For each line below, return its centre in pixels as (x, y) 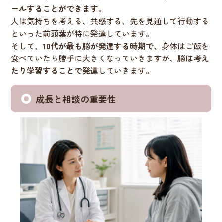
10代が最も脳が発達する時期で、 (102, 45)
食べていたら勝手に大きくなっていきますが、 (94, 58)
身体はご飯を (186, 45)
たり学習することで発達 (55, 70)
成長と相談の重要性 (76, 98)
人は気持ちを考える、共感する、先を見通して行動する (110, 21)
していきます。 (126, 70)
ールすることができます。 (59, 8)
